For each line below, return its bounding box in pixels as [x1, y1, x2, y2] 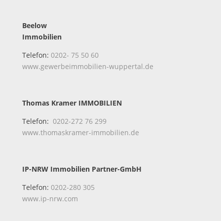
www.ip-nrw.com [22, 193, 78, 203]
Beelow [22, 20, 47, 30]
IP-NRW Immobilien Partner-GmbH [22, 164, 142, 174]
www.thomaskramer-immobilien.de [22, 127, 139, 137]
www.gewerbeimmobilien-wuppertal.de [22, 61, 153, 71]
